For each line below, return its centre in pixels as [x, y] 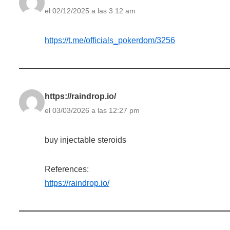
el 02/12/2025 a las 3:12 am [90, 11]
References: [67, 169]
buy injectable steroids [85, 140]
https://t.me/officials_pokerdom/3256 [110, 40]
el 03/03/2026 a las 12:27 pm [92, 110]
